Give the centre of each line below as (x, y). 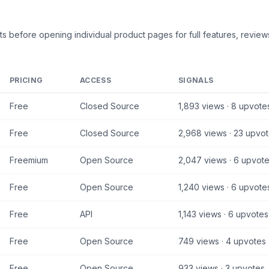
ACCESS (95, 80)
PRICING (26, 80)
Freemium (29, 160)
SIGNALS (196, 80)
